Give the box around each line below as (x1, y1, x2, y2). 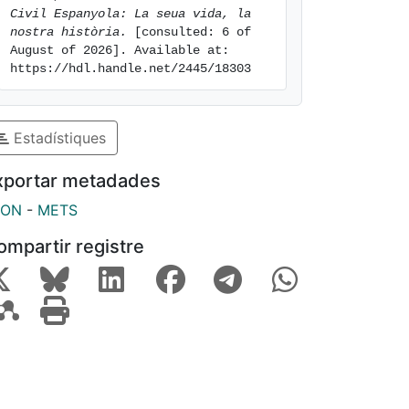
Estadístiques (9, 128, 106, 147)
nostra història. (10, 25, 127, 39)
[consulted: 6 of (127, 25, 251, 39)
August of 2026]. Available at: (10, 43, 229, 58)
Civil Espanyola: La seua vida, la (10, 6, 251, 21)
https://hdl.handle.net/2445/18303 (10, 61, 251, 76)
